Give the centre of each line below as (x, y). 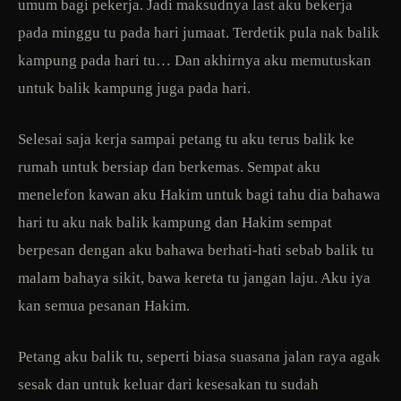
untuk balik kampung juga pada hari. (134, 88)
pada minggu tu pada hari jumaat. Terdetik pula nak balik (199, 32)
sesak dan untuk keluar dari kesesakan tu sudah (168, 384)
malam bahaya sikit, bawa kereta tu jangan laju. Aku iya (194, 277)
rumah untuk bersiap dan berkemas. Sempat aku (169, 166)
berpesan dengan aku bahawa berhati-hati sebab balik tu (196, 250)
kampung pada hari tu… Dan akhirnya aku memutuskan (195, 60)
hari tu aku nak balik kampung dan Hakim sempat (175, 222)
